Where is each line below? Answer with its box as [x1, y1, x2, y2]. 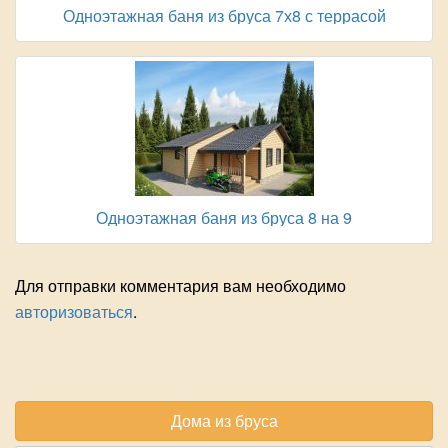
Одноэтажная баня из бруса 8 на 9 [96, 206, 352, 230]
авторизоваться [15, 300, 133, 324]
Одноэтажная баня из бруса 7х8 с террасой [62, 4, 386, 28]
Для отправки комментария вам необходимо [15, 274, 346, 298]
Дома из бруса [170, 409, 278, 433]
